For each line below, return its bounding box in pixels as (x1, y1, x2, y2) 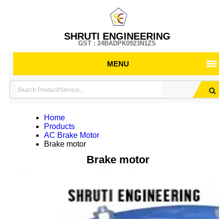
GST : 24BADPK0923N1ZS (78, 40, 156, 47)
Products (44, 122, 75, 131)
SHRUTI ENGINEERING (64, 31, 171, 42)
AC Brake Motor (44, 131, 99, 139)
